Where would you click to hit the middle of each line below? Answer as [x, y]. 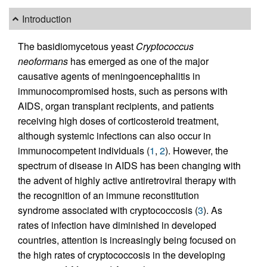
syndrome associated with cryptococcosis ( [108, 210]
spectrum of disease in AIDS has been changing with [129, 165]
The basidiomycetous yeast [77, 46]
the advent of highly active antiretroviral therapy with [127, 180]
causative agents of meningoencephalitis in [109, 76]
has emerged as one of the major [138, 61]
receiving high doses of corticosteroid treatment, [118, 120]
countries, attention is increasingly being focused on [127, 240]
